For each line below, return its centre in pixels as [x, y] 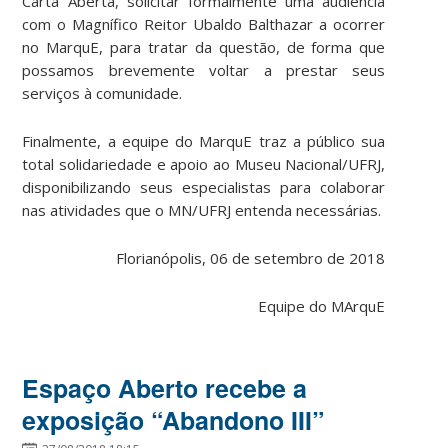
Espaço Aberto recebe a [165, 387]
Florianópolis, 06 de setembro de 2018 [251, 257]
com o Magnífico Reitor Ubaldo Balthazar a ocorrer [204, 23]
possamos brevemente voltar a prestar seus [204, 69]
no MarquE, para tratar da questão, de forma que [204, 46]
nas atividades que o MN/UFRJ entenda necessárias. [202, 209]
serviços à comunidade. [102, 92]
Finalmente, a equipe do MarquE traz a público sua [204, 140]
